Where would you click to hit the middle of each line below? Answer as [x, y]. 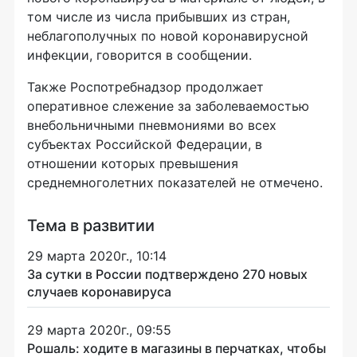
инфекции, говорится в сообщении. [139, 55]
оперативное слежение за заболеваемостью [168, 106]
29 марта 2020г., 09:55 [99, 330]
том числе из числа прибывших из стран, [159, 16]
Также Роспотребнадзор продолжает [145, 86]
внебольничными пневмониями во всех [152, 125]
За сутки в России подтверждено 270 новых [167, 274]
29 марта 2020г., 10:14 [97, 255]
